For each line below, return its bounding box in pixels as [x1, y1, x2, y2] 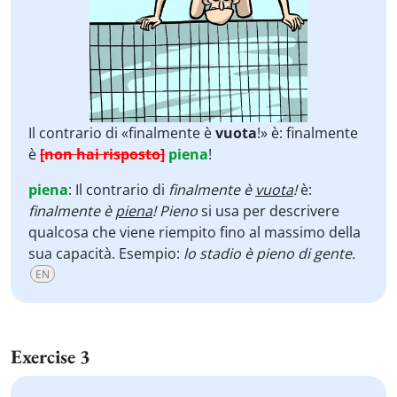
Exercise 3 [11, 344, 90, 370]
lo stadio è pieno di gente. [183, 244, 355, 263]
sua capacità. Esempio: [28, 244, 183, 263]
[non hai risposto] [40, 144, 165, 164]
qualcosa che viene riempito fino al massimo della [28, 222, 361, 242]
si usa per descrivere [198, 201, 339, 221]
